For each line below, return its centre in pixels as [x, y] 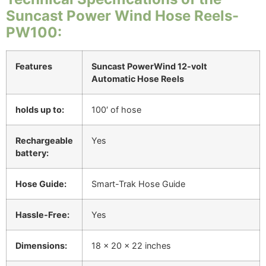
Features [34, 66]
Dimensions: [41, 245]
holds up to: [40, 109]
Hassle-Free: [42, 214]
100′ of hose [116, 109]
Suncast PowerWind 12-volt [149, 66]
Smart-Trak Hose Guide [138, 183]
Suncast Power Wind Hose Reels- [122, 15]
